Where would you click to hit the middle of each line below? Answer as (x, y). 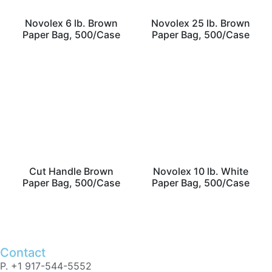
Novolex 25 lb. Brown (200, 23)
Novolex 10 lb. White (200, 172)
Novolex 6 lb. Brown (72, 23)
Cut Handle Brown (72, 172)
